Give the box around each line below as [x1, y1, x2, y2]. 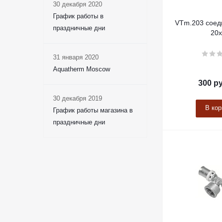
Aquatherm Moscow [53, 65, 110, 73]
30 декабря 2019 [53, 95, 102, 103]
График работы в [53, 12, 104, 20]
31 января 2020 [53, 54, 99, 61]
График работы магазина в [53, 107, 133, 114]
